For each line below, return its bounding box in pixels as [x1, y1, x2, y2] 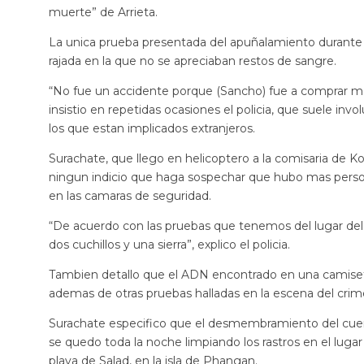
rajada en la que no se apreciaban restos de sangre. [49, 54, 336, 68]
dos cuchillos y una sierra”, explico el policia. [49, 237, 290, 252]
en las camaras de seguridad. [49, 188, 211, 203]
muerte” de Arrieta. [49, 5, 158, 19]
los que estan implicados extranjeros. [49, 121, 255, 136]
